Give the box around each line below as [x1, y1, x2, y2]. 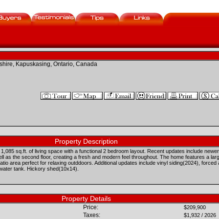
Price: [83, 204, 98, 211]
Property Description [55, 137, 118, 145]
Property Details [62, 195, 111, 202]
